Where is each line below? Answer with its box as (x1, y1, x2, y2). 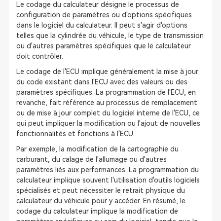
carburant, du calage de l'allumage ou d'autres (16, 155, 167, 163)
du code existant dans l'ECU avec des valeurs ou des (16, 78, 187, 86)
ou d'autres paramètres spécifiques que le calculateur (16, 42, 191, 50)
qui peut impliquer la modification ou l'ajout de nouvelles (16, 119, 200, 127)
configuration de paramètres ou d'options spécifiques (16, 11, 192, 19)
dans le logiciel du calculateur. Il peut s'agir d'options (16, 21, 187, 29)
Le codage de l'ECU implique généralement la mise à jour (16, 68, 198, 75)
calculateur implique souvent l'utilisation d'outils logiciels (16, 176, 200, 184)
